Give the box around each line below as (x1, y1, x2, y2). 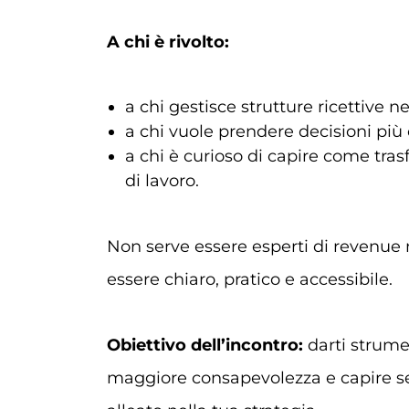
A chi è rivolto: (107, 32, 229, 52)
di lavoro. (125, 171, 199, 191)
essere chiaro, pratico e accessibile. (107, 269, 393, 289)
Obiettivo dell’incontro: (107, 335, 303, 355)
